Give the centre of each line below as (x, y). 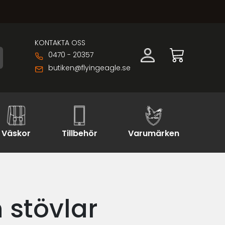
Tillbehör (79, 133)
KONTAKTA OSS (60, 42)
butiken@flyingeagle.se (89, 68)
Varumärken (154, 133)
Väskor (16, 133)
